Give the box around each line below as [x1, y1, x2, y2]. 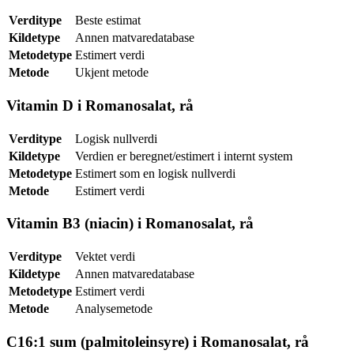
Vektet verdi [75, 249, 135, 263]
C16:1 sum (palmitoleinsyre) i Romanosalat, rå [6, 333, 309, 350]
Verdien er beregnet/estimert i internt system [75, 149, 292, 163]
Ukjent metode [75, 66, 149, 80]
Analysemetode [75, 301, 153, 315]
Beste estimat [75, 13, 141, 28]
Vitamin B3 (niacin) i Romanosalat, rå [6, 215, 254, 232]
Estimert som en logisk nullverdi [75, 166, 235, 180]
